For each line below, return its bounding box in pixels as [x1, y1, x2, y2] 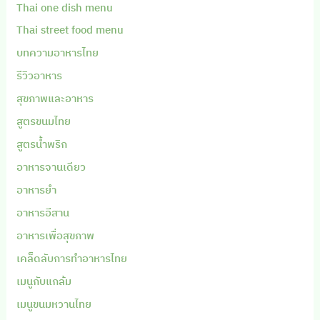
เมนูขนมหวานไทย [16, 296, 92, 311]
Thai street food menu [16, 23, 124, 37]
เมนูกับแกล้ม [16, 274, 72, 288]
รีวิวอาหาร [16, 69, 63, 83]
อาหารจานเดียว [16, 160, 86, 174]
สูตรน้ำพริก [16, 137, 68, 151]
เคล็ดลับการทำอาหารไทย [16, 251, 128, 265]
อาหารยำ [16, 183, 57, 197]
